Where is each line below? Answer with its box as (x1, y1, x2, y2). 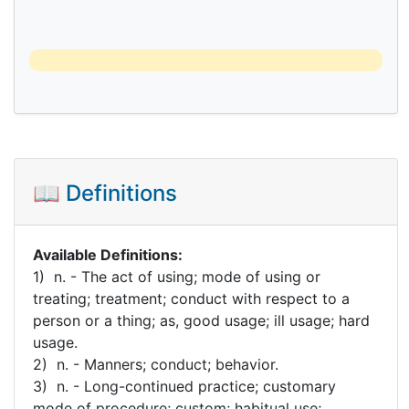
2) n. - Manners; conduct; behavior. (33, 354, 278, 373)
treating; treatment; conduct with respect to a (33, 288, 350, 308)
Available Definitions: (33, 245, 183, 264)
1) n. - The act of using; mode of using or (33, 267, 320, 286)
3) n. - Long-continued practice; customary (33, 376, 336, 395)
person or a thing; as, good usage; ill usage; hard (33, 310, 370, 330)
